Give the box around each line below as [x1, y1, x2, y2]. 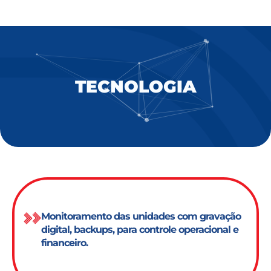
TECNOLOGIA [74, 76, 197, 97]
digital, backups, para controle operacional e [41, 223, 239, 235]
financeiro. [41, 237, 88, 249]
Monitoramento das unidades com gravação [41, 210, 241, 222]
